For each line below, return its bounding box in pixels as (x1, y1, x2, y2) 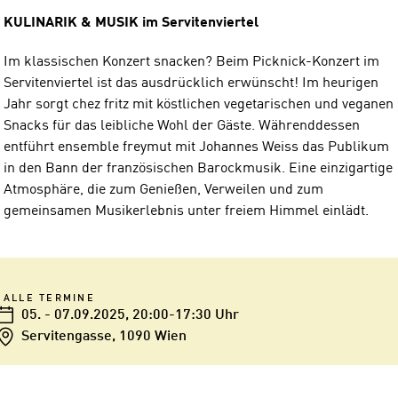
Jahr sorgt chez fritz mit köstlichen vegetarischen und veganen (4, 97, 394, 112)
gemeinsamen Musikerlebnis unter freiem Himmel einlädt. (4, 203, 369, 219)
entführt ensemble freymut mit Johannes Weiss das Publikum (4, 139, 389, 155)
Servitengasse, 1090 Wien (21, 329, 187, 344)
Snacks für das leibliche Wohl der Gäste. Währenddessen (4, 118, 360, 133)
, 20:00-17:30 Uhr (125, 307, 239, 322)
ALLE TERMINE (4, 292, 95, 304)
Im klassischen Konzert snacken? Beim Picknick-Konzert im (4, 54, 379, 69)
